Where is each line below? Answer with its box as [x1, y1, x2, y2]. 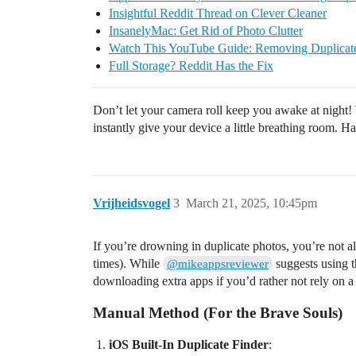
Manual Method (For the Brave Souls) [93, 304, 342, 321]
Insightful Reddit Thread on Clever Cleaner [109, 6, 327, 20]
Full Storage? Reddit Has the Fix [109, 59, 273, 72]
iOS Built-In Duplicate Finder [109, 338, 269, 351]
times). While [93, 257, 163, 270]
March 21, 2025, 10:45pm [186, 196, 317, 210]
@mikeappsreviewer [167, 257, 269, 270]
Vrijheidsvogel [93, 196, 170, 210]
